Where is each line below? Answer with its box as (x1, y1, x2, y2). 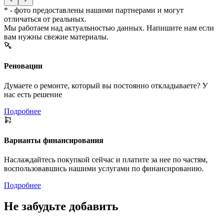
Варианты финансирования (4, 136, 104, 145)
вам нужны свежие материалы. (4, 33, 109, 41)
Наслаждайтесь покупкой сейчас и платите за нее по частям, (4, 155, 208, 164)
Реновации (4, 62, 42, 71)
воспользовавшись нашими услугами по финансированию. (4, 164, 204, 173)
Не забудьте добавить (4, 200, 118, 213)
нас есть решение (4, 90, 62, 99)
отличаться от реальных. (4, 15, 86, 24)
